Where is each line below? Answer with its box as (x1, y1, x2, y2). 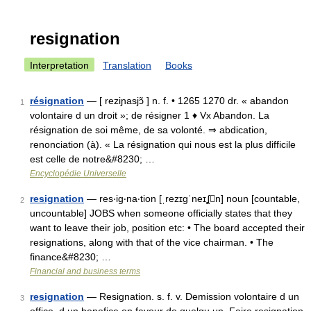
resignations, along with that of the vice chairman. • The (30, 237, 274, 248)
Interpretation (30, 60, 89, 71)
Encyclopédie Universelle (30, 169, 126, 178)
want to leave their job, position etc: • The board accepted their (30, 222, 305, 233)
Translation (103, 60, 151, 71)
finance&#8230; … (30, 251, 111, 262)
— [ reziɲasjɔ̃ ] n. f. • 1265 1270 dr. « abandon (84, 95, 289, 106)
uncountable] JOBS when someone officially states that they (30, 208, 292, 219)
